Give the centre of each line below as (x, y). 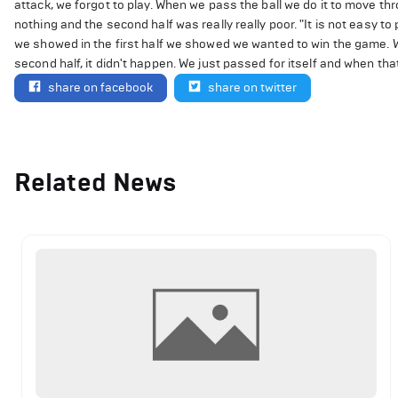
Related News (96, 182)
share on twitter (252, 87)
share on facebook (100, 87)
